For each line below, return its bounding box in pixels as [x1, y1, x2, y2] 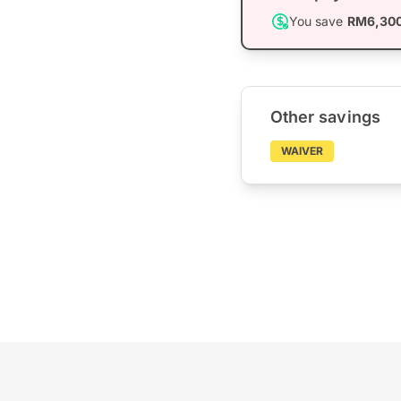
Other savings [269, 107, 380, 126]
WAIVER [280, 143, 324, 158]
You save [288, 13, 347, 29]
